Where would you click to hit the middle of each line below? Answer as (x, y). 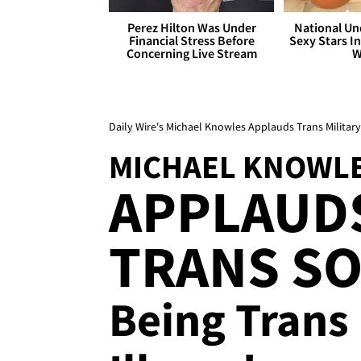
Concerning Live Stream (191, 54)
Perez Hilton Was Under (191, 28)
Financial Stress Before (191, 41)
